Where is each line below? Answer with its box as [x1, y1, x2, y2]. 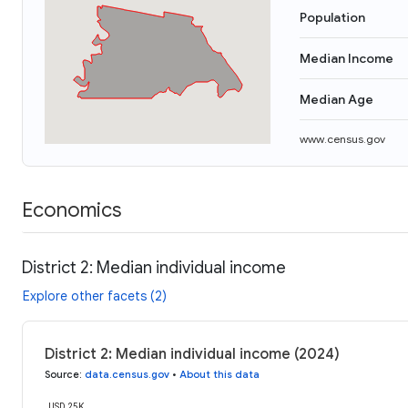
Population [300, 9, 365, 25]
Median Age [300, 91, 373, 107]
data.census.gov [85, 367, 169, 381]
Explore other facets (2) [23, 287, 167, 304]
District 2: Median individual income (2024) [45, 344, 340, 363]
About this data [179, 367, 260, 381]
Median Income [300, 50, 393, 66]
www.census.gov [300, 132, 385, 146]
